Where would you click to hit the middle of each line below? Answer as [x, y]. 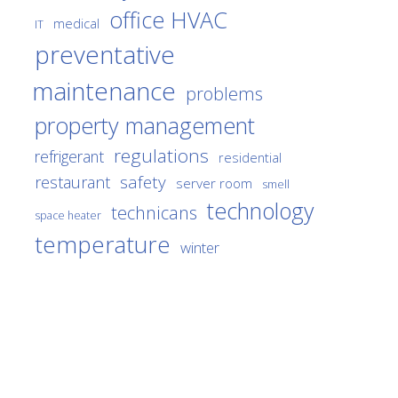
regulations [161, 155]
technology [260, 211]
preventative [105, 54]
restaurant [72, 182]
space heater [68, 215]
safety [143, 182]
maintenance [104, 90]
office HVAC [168, 19]
